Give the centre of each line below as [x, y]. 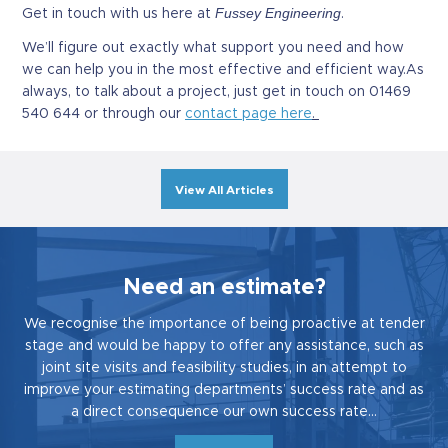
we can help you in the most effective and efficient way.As [223, 70]
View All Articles [224, 190]
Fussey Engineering [278, 13]
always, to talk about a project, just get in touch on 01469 [216, 92]
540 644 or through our [103, 114]
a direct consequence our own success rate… [224, 412]
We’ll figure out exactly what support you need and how [213, 48]
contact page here [248, 114]
